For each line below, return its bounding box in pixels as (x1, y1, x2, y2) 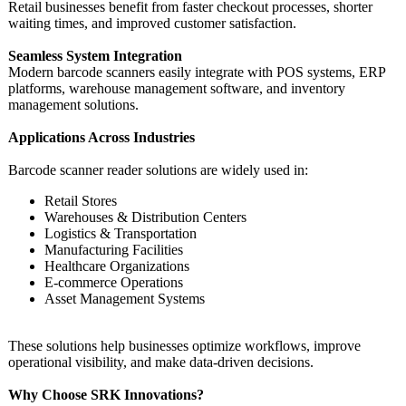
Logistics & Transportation (44, 226, 197, 241)
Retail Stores (44, 193, 117, 208)
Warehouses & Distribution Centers (44, 209, 246, 225)
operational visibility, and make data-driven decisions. (8, 354, 314, 370)
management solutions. (8, 97, 139, 112)
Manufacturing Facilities (44, 242, 183, 257)
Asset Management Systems (44, 291, 205, 306)
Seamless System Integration (8, 48, 182, 63)
